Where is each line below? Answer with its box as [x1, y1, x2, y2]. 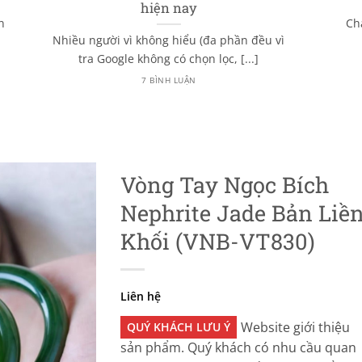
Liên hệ [120, 288, 161, 304]
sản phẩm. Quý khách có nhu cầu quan [120, 338, 356, 356]
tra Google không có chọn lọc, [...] [78, 51, 259, 67]
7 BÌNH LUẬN [141, 74, 196, 86]
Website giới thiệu [241, 318, 350, 336]
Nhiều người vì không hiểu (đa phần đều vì [53, 32, 285, 48]
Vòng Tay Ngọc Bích [120, 169, 329, 199]
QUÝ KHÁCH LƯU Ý [127, 318, 230, 335]
